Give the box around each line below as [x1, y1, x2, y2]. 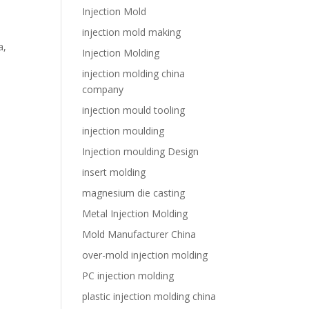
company [82, 83, 124, 96]
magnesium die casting [82, 186, 186, 199]
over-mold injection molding [82, 248, 208, 261]
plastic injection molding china [82, 290, 217, 303]
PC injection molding [82, 269, 175, 282]
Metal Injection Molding [82, 207, 188, 220]
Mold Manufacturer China [82, 228, 197, 241]
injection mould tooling [82, 103, 186, 117]
